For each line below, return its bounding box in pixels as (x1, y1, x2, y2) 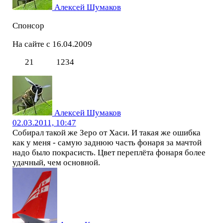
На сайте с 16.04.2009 (12, 39, 92, 49)
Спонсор (12, 20, 44, 30)
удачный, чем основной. (12, 158, 100, 168)
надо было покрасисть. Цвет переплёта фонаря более (12, 148, 206, 158)
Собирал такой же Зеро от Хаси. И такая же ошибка (12, 128, 201, 138)
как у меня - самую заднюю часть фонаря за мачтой (12, 138, 202, 148)
